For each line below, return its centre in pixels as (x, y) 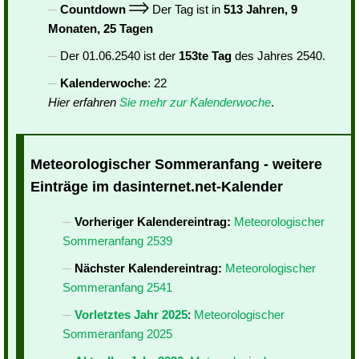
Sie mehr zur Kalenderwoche (195, 102)
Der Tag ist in (186, 9)
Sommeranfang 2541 (117, 288)
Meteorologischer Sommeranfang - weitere (176, 165)
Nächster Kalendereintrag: (148, 268)
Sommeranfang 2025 (117, 334)
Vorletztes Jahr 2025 (131, 315)
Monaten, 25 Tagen (101, 28)
